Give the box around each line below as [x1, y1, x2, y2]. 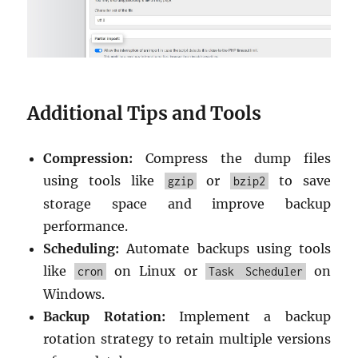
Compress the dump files [133, 149, 331, 166]
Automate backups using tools [119, 240, 331, 257]
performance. [43, 217, 129, 234]
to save [268, 172, 331, 189]
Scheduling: [43, 240, 120, 257]
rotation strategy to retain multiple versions [43, 330, 331, 347]
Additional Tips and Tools [27, 101, 262, 125]
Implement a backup [165, 308, 331, 324]
